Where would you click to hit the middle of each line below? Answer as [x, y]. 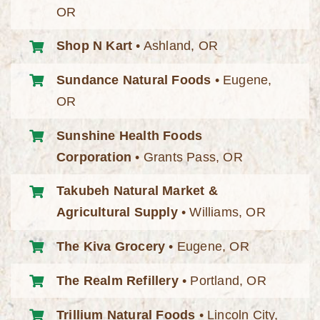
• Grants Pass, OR [187, 157]
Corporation [94, 157]
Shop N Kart [95, 46]
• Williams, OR [221, 212]
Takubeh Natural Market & [137, 191]
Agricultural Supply [117, 212]
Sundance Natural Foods [134, 80]
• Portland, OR [222, 280]
